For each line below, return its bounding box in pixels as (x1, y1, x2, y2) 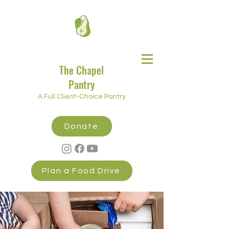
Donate (64, 122, 99, 130)
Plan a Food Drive (41, 167, 121, 175)
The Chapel (59, 62, 104, 78)
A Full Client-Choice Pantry (38, 93, 126, 100)
